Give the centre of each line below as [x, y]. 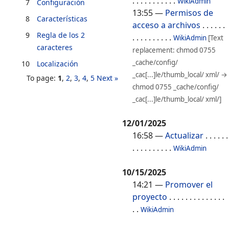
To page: [42, 78]
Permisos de [189, 13]
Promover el [189, 185]
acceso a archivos [166, 25]
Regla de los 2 [61, 35]
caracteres [55, 48]
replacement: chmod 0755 [174, 50]
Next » [107, 78]
